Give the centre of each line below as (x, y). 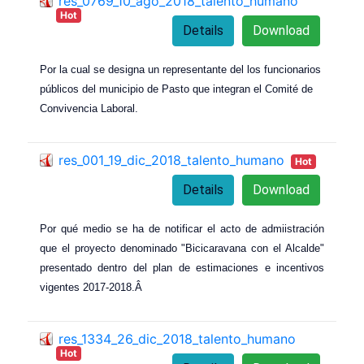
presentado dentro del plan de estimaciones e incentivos (182, 268)
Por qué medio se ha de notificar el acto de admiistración (182, 229)
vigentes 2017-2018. (87, 288)
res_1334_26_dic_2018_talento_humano (177, 338)
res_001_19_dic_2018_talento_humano (171, 160)
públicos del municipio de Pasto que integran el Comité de (176, 89)
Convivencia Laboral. (89, 109)
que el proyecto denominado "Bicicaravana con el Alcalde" (182, 249)
